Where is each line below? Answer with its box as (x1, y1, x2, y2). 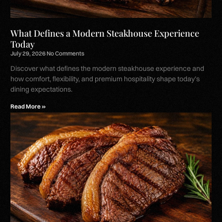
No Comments (47, 49, 85, 57)
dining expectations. (10, 84, 73, 94)
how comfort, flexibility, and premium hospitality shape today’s (10, 74, 200, 83)
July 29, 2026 (10, 49, 47, 57)
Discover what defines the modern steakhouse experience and (10, 63, 205, 73)
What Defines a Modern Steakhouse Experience (10, 27, 200, 39)
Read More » (10, 102, 46, 110)
